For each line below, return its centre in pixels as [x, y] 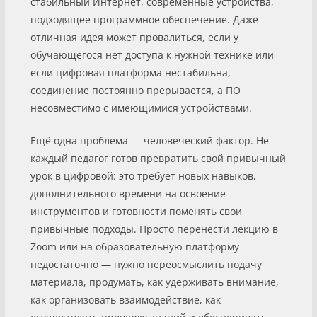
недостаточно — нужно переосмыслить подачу [146, 264]
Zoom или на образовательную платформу [134, 246]
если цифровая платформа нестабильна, [130, 72]
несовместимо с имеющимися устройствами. [141, 108]
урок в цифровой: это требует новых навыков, [143, 175]
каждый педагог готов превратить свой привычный [158, 158]
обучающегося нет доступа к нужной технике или [152, 54]
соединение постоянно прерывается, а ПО [135, 90]
